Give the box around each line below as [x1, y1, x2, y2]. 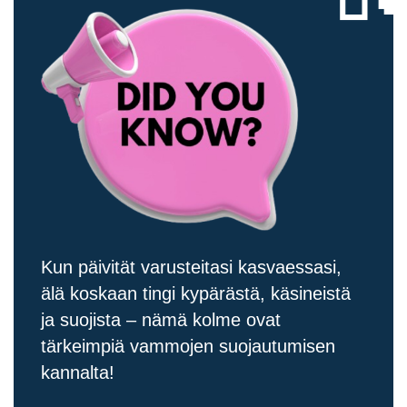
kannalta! [41, 362, 114, 383]
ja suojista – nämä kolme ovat [41, 310, 281, 331]
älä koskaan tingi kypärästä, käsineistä [41, 283, 351, 304]
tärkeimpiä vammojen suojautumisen [41, 336, 335, 357]
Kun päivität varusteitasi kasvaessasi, [41, 257, 342, 278]
